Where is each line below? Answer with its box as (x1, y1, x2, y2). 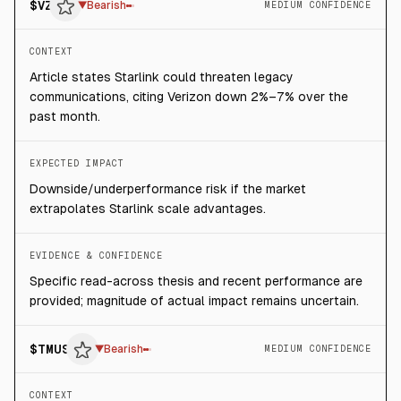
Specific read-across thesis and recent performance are (30, 274, 363, 288)
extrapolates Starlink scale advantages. (30, 201, 266, 216)
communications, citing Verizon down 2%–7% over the (30, 90, 348, 104)
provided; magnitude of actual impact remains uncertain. (30, 294, 359, 308)
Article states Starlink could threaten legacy (30, 70, 294, 84)
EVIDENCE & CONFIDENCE (30, 251, 163, 260)
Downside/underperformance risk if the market (30, 182, 306, 196)
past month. (30, 109, 100, 124)
